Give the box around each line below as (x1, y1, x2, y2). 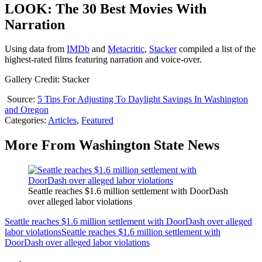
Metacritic (108, 44, 144, 54)
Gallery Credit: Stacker (5, 74, 89, 85)
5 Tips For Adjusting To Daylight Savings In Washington (37, 94, 248, 105)
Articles (48, 115, 77, 126)
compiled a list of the (177, 44, 256, 54)
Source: (5, 94, 37, 105)
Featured (81, 115, 113, 126)
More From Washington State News (5, 137, 219, 153)
